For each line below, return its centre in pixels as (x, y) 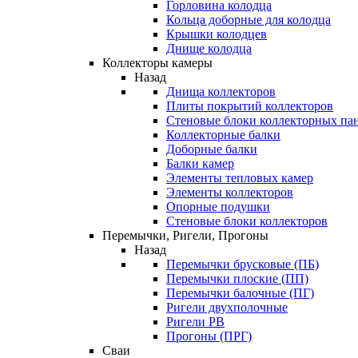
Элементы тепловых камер (240, 178)
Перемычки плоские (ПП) (237, 278)
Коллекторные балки (223, 135)
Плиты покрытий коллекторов (250, 106)
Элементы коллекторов (230, 192)
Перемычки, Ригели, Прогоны (185, 235)
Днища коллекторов (221, 91)
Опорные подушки (218, 207)
